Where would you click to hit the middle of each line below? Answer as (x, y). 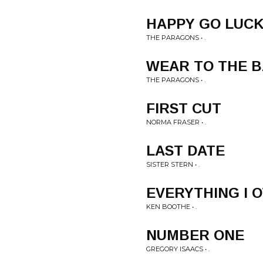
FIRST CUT (184, 108)
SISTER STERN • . (173, 164)
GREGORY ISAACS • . (178, 249)
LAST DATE (186, 151)
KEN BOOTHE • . (171, 207)
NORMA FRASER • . (176, 122)
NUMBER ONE (195, 235)
